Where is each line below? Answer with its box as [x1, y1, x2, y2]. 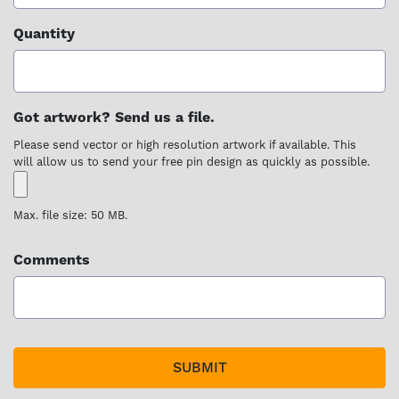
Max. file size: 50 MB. [13, 208, 127, 223]
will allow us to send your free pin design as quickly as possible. [13, 155, 370, 169]
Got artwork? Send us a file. [13, 109, 215, 126]
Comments [13, 251, 90, 269]
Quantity [13, 25, 75, 43]
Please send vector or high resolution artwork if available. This [13, 138, 356, 152]
